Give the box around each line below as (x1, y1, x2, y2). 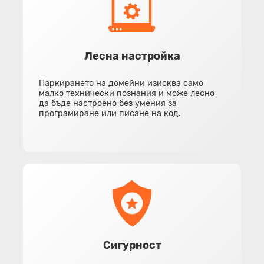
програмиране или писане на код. (39, 108, 181, 118)
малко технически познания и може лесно (39, 88, 214, 98)
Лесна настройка (84, 49, 180, 62)
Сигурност (103, 238, 161, 252)
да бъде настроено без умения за (39, 98, 177, 108)
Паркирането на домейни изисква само (39, 78, 203, 88)
